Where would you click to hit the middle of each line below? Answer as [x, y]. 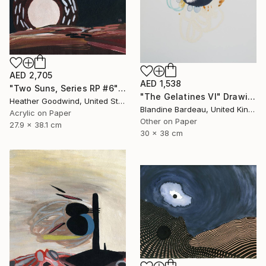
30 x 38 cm [161, 133]
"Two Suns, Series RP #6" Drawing [122, 88]
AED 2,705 [31, 75]
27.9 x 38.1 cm [36, 125]
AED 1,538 [161, 83]
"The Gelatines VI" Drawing [251, 96]
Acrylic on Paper [40, 113]
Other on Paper [169, 121]
